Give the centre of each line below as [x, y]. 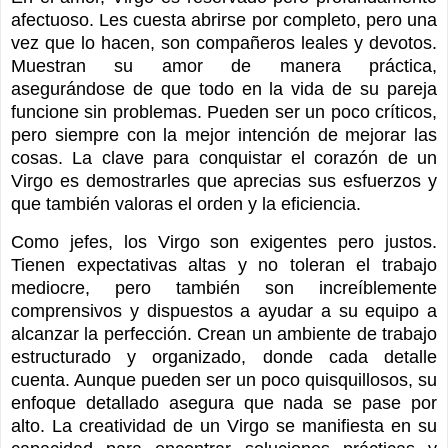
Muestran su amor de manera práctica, [224, 65]
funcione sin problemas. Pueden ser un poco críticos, [224, 111]
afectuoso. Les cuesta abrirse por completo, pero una [224, 19]
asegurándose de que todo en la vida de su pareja [224, 88]
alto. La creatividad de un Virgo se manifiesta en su [224, 426]
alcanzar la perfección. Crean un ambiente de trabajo [224, 334]
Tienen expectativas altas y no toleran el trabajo [224, 265]
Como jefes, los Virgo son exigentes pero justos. [224, 242]
